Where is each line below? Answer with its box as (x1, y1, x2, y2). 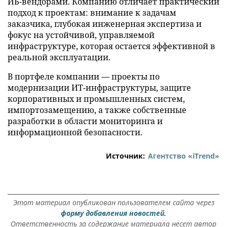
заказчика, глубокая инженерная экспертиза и (8, 18, 202, 29)
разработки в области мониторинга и (8, 115, 163, 127)
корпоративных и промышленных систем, (8, 93, 185, 104)
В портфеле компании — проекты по (8, 70, 160, 82)
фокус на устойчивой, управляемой (8, 29, 155, 41)
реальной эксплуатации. (8, 51, 112, 63)
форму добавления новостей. (61, 208, 166, 218)
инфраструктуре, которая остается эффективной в (8, 40, 215, 52)
